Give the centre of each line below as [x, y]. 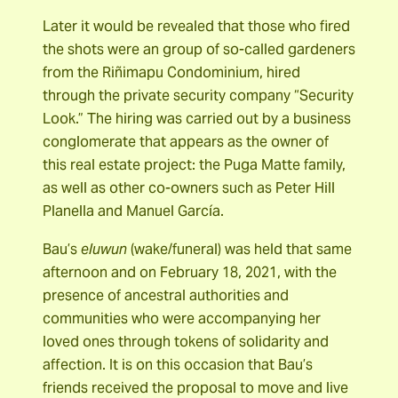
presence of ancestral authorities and [166, 295]
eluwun [104, 249]
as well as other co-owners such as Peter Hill [189, 188]
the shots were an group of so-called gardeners [199, 50]
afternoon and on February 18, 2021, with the [190, 272]
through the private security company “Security [198, 96]
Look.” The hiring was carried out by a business [197, 119]
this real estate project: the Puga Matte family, [194, 165]
